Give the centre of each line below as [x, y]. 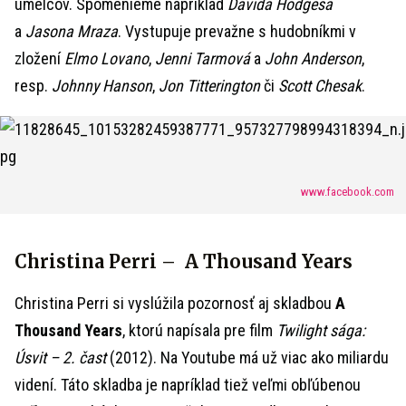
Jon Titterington [209, 86]
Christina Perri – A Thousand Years [184, 262]
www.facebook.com [348, 192]
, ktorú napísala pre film [199, 331]
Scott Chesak [320, 86]
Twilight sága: [321, 331]
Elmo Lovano [106, 59]
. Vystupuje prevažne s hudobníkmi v [237, 32]
